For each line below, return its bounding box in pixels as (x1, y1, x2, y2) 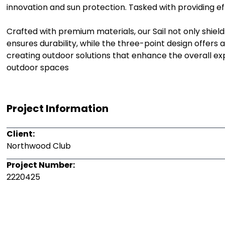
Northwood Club (7, 140, 71, 152)
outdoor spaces (7, 62, 69, 73)
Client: (7, 128, 35, 140)
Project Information (7, 101, 109, 116)
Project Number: (7, 159, 75, 171)
